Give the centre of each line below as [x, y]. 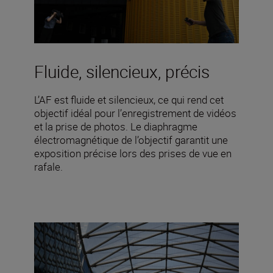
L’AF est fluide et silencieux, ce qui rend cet [129, 99]
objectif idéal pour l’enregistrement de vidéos [135, 113]
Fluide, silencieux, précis [122, 71]
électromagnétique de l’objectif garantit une [131, 140]
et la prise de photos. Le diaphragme [116, 126]
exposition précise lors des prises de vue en [133, 153]
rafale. [48, 166]
